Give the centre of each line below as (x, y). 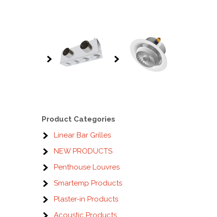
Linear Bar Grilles (82, 135)
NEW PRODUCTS (83, 151)
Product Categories (78, 119)
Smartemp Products (88, 183)
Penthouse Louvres (87, 167)
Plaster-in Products (86, 199)
